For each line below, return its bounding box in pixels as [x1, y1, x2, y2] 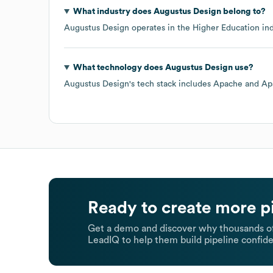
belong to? [221, 7, 266, 16]
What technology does [73, 63, 165, 72]
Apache [213, 79, 243, 88]
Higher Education [193, 23, 260, 32]
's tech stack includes [129, 79, 213, 88]
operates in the [129, 23, 193, 32]
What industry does [73, 7, 154, 16]
